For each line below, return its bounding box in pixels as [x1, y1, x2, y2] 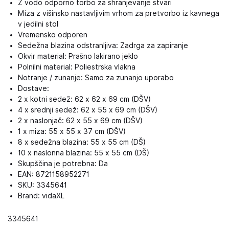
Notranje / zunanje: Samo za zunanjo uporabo [18, 74, 174, 82]
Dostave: [18, 84, 49, 93]
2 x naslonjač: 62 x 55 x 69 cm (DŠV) [18, 117, 143, 125]
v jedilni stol [18, 20, 58, 28]
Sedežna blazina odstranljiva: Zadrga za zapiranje [18, 41, 188, 50]
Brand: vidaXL [18, 192, 64, 200]
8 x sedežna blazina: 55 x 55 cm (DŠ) [18, 138, 146, 146]
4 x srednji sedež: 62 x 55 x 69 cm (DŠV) [18, 106, 157, 114]
